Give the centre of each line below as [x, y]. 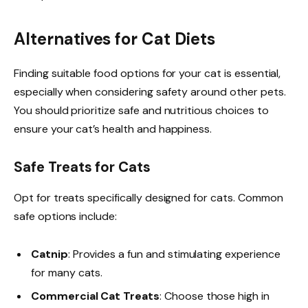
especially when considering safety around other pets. [150, 91]
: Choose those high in [214, 296]
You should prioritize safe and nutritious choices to [141, 110]
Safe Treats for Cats [82, 167]
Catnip [49, 254]
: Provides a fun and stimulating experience [174, 254]
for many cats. [67, 272]
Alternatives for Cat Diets [114, 38]
